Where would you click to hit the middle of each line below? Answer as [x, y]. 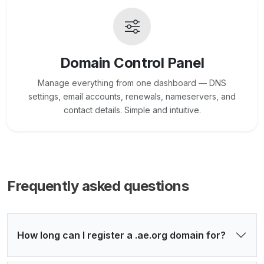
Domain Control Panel [132, 63]
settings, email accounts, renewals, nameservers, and [132, 97]
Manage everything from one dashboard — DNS [132, 83]
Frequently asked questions [98, 186]
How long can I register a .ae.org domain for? [121, 235]
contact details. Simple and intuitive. [132, 110]
